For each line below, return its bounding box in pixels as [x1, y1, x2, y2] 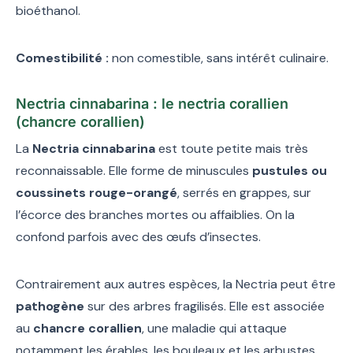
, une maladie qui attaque [142, 319, 287, 336]
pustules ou [252, 162, 327, 179]
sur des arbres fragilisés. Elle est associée [84, 297, 325, 314]
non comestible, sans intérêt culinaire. [109, 49, 329, 66]
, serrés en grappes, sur [177, 184, 311, 201]
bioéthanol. [16, 2, 80, 19]
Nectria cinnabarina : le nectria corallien [16, 95, 288, 112]
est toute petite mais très [155, 139, 308, 157]
